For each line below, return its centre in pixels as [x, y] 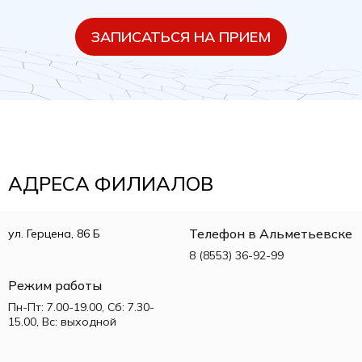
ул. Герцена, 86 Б [54, 234]
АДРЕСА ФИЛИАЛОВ [111, 184]
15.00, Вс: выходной [62, 322]
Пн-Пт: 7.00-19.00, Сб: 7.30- [81, 307]
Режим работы [55, 286]
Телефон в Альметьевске [271, 234]
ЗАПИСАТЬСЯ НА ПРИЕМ [181, 37]
